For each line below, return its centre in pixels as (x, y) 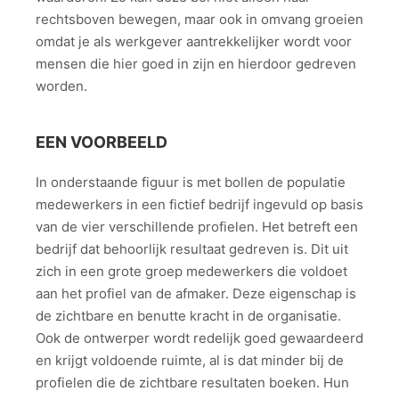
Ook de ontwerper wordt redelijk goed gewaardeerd (199, 338)
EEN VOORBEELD (102, 142)
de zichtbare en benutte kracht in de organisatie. (188, 315)
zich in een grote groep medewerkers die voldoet (191, 271)
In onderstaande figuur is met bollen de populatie (191, 182)
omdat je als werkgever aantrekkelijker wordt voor (194, 42)
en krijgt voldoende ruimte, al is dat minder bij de (190, 360)
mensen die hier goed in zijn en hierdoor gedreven (196, 64)
